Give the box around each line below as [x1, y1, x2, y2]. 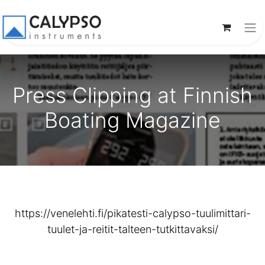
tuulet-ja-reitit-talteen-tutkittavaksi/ [47, 222, 218, 235]
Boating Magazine [44, 106, 221, 133]
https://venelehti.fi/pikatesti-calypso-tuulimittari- [14, 206, 251, 219]
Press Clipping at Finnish [12, 82, 253, 108]
